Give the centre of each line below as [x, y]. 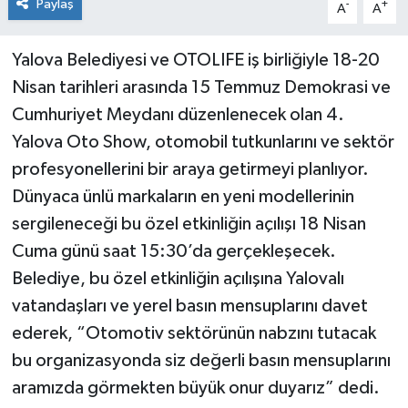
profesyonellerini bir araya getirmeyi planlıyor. [190, 170]
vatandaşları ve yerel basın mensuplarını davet [189, 306]
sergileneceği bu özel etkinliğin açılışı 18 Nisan [189, 224]
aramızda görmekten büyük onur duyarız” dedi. [195, 388]
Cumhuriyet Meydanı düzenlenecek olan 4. [178, 115]
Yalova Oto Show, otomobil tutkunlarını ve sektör [203, 143]
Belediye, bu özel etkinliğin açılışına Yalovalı [178, 279]
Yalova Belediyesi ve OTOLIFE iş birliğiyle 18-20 [195, 61]
